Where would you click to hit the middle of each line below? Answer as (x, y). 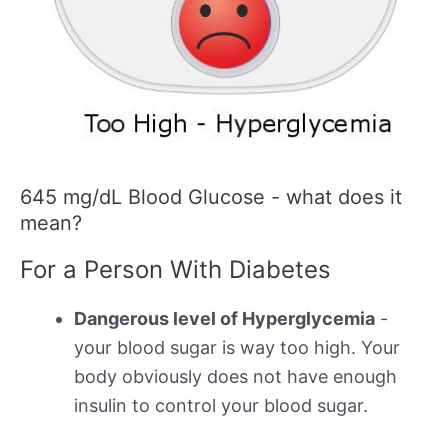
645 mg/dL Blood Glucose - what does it (211, 196)
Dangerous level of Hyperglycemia (224, 318)
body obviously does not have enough (235, 376)
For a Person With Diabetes (175, 269)
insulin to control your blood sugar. (221, 405)
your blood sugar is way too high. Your (237, 347)
